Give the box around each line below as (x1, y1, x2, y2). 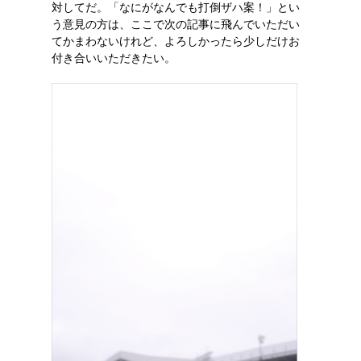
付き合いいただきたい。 (52, 52, 176, 64)
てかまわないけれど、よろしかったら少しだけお (52, 35, 300, 48)
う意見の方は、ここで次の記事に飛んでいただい (52, 18, 300, 31)
